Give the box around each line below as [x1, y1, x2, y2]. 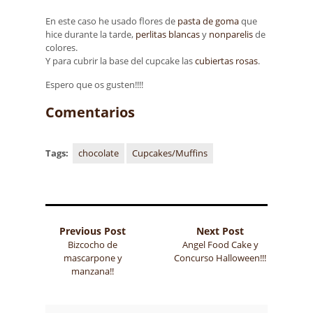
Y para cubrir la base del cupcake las [45, 54, 195, 67]
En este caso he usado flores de [45, 14, 177, 27]
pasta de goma [177, 14, 239, 27]
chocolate [78, 146, 119, 159]
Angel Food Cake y [182, 238, 259, 251]
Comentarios [45, 102, 135, 122]
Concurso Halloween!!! [174, 251, 267, 264]
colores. [45, 41, 78, 54]
